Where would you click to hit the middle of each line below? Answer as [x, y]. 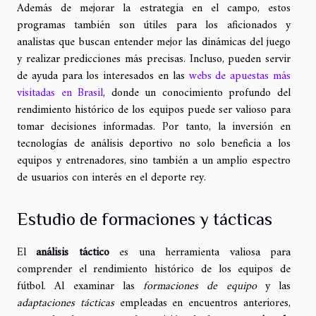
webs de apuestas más [240, 77]
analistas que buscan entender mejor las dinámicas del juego [154, 43]
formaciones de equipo [200, 286]
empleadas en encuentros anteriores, [202, 303]
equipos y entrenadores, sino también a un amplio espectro [154, 161]
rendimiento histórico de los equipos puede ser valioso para [154, 110]
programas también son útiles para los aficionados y [154, 26]
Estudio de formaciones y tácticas [145, 219]
